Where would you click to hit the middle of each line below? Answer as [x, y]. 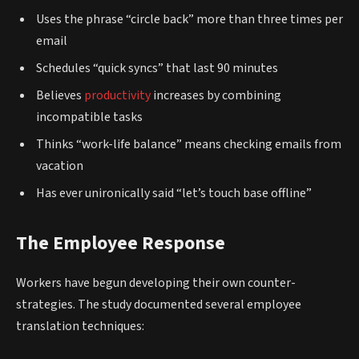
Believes [60, 95]
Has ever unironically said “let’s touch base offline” [174, 193]
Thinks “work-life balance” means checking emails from [189, 144]
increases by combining [216, 95]
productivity [117, 95]
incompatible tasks [89, 117]
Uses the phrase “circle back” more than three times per [190, 19]
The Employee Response [121, 243]
